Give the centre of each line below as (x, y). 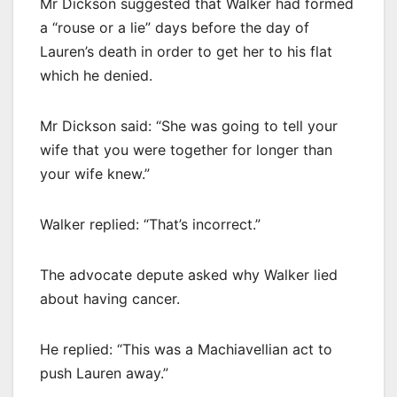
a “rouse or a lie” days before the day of (175, 27)
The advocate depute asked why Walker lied (189, 274)
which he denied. (96, 75)
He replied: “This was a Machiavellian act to (186, 349)
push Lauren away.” (104, 373)
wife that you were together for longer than (186, 149)
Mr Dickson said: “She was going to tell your (189, 125)
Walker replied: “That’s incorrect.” (150, 224)
